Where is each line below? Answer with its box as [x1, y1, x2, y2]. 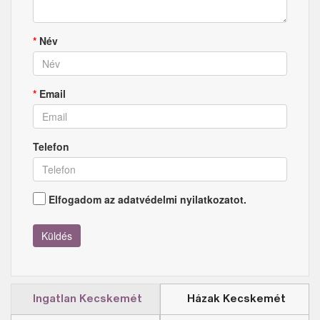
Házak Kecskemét [187, 294, 286, 304]
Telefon [33, 139, 69, 154]
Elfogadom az [49, 191, 118, 206]
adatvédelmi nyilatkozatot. [118, 191, 246, 206]
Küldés [41, 228, 72, 243]
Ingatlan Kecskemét [32, 294, 142, 304]
